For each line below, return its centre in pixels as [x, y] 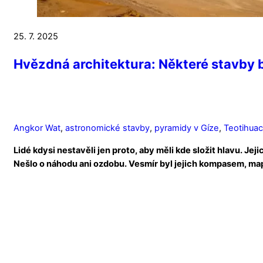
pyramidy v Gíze [187, 128]
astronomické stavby [107, 128]
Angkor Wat [37, 128]
